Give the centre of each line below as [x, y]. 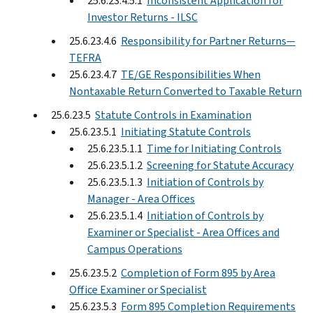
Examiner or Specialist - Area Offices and [183, 232]
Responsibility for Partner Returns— [208, 41]
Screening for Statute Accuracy [220, 165]
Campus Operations [135, 249]
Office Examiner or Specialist [138, 289]
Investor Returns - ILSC [143, 17]
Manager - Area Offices [141, 198]
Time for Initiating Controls [214, 148]
